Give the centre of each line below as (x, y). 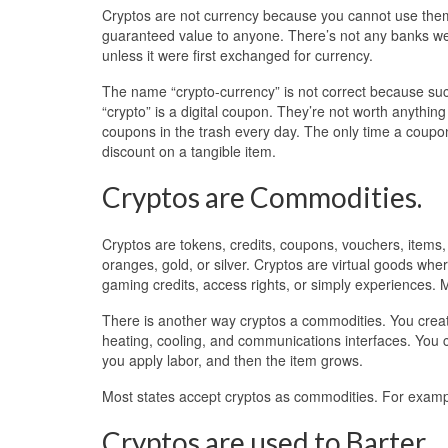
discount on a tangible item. (189, 150)
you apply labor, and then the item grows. (232, 359)
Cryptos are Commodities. (262, 196)
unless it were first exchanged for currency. (237, 54)
